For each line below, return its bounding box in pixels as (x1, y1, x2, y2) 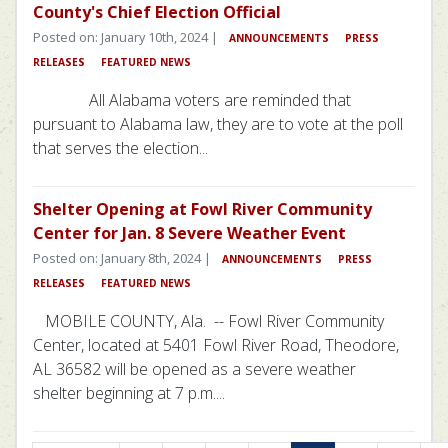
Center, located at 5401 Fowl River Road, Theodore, (33, 334, 399, 357)
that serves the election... (33, 137, 208, 160)
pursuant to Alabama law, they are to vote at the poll (33, 113, 403, 136)
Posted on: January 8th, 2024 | (33, 249, 214, 268)
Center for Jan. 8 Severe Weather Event (33, 222, 346, 245)
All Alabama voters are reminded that (33, 89, 351, 112)
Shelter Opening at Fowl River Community (33, 198, 372, 221)
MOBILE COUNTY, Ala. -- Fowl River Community (33, 310, 384, 333)
